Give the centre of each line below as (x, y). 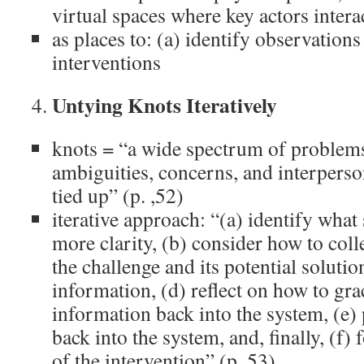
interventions (106, 62)
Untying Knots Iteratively (165, 105)
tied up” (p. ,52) (118, 195)
